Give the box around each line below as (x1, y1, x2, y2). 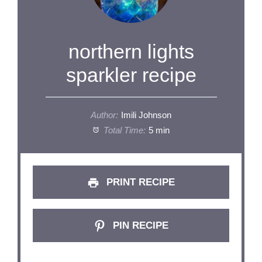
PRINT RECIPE (103, 177, 175, 188)
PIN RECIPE (109, 220, 168, 232)
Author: (90, 111, 118, 120)
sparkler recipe (65, 64, 196, 87)
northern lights (68, 40, 194, 63)
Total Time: (101, 126, 146, 136)
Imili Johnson (121, 111, 172, 120)
